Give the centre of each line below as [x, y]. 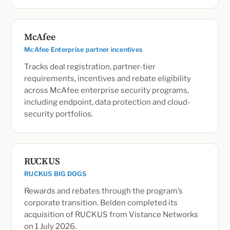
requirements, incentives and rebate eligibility [108, 79]
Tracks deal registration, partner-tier [90, 67]
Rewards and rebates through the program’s [103, 191]
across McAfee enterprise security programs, [107, 90]
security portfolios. [59, 114]
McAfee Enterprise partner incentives [83, 50]
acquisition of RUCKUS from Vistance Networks [111, 215]
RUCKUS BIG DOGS [55, 174]
